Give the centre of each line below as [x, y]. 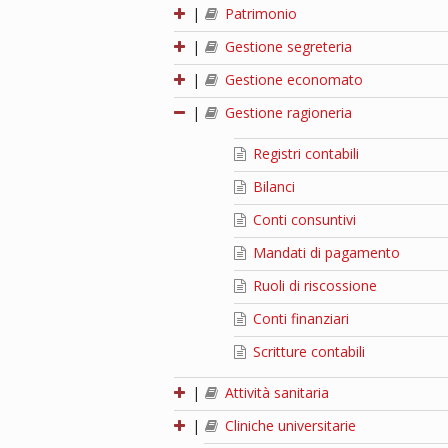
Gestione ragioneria [287, 112]
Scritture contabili [307, 351]
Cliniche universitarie [289, 425]
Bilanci [272, 186]
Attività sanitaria [275, 392]
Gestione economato [292, 79]
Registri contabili [304, 153]
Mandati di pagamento [325, 252]
